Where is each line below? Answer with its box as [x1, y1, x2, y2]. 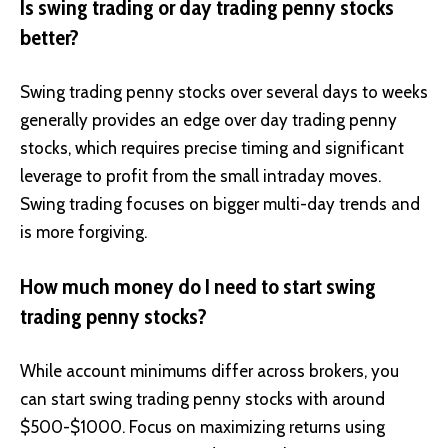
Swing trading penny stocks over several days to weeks [20, 82, 428, 103]
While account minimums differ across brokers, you [20, 361, 399, 382]
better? [20, 23, 79, 51]
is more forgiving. [20, 222, 147, 243]
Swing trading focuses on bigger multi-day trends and [20, 194, 420, 215]
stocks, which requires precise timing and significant [20, 138, 404, 159]
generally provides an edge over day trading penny [20, 110, 397, 131]
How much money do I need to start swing [20, 272, 376, 300]
